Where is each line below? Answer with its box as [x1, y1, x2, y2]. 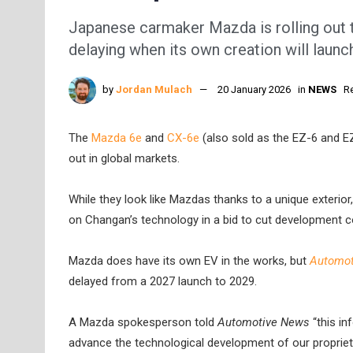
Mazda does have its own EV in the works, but [69, 254, 310, 269]
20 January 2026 [217, 83, 291, 95]
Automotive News [217, 315, 310, 330]
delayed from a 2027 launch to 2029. [69, 274, 257, 289]
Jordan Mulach [116, 83, 192, 95]
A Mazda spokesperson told [69, 315, 217, 330]
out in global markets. [69, 150, 180, 165]
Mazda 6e [91, 130, 142, 145]
